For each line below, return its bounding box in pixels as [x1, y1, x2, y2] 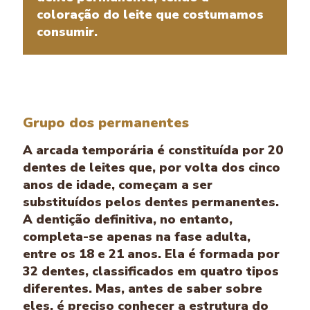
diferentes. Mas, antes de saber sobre [23, 280, 262, 298]
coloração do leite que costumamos [37, 6, 264, 24]
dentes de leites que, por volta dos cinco [23, 159, 280, 176]
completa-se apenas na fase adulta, [23, 228, 250, 246]
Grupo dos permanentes [23, 113, 189, 133]
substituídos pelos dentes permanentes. [23, 194, 279, 211]
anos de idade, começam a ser [23, 176, 212, 194]
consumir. [37, 24, 98, 41]
